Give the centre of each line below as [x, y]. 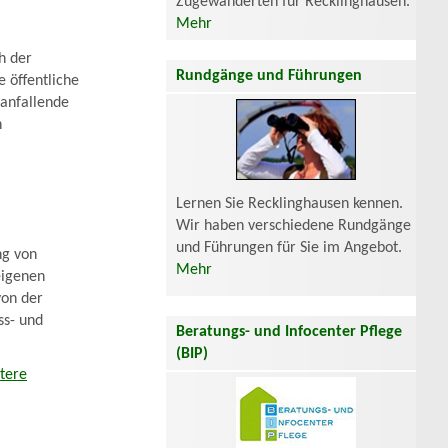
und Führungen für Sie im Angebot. [289, 247]
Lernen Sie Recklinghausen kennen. [289, 203]
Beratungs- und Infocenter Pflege [289, 331]
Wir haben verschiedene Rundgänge [293, 225]
